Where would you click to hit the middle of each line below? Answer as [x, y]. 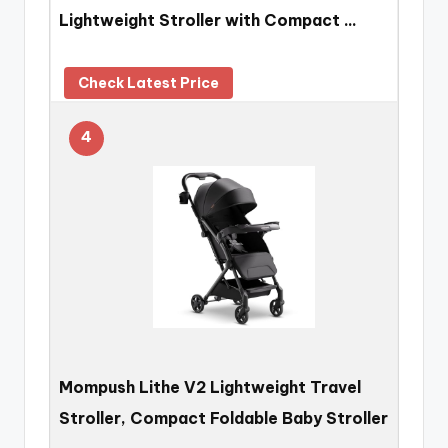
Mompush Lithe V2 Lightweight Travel [210, 386]
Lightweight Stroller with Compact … [208, 19]
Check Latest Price [148, 83]
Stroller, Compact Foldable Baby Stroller [223, 417]
